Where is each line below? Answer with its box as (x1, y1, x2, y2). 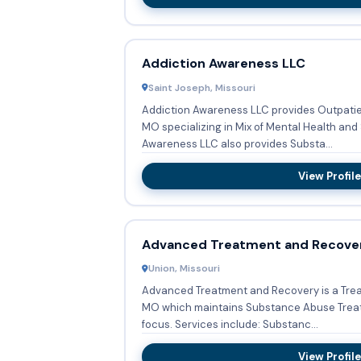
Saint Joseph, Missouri (147, 81, 255, 94)
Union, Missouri (147, 262, 220, 276)
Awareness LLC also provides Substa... (141, 136, 333, 151)
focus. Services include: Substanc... (174, 317, 318, 332)
